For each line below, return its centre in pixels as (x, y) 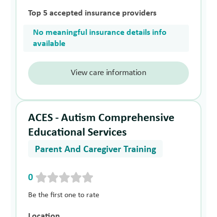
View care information (108, 73)
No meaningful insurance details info (100, 33)
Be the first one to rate (64, 195)
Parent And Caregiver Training (96, 150)
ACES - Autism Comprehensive (101, 118)
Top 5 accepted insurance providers (93, 14)
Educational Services (78, 133)
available (49, 44)
